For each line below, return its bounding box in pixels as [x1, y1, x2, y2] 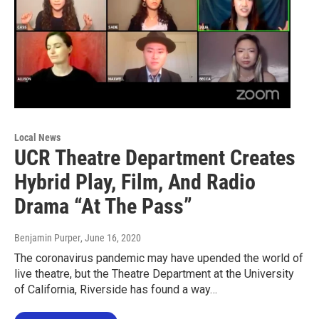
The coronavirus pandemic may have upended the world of [14, 251, 303, 265]
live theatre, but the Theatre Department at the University [14, 266, 294, 281]
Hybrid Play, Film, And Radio [14, 169, 256, 194]
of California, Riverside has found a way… [14, 282, 217, 296]
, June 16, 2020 [80, 231, 141, 244]
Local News [14, 131, 61, 143]
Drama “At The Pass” [14, 193, 192, 219]
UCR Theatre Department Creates [14, 145, 296, 170]
